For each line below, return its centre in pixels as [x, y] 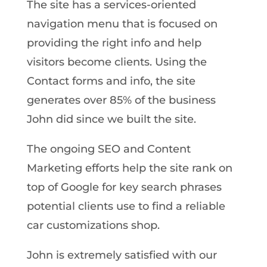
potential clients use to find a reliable [126, 206]
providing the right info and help [114, 43]
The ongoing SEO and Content [108, 149]
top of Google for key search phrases [124, 187]
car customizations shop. [93, 225]
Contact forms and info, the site [111, 81]
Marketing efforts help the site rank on [129, 168]
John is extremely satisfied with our [122, 255]
